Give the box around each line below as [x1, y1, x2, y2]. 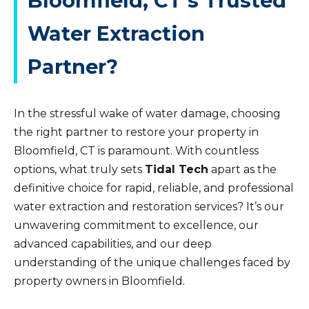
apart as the [208, 163, 277, 176]
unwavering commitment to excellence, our [14, 219, 259, 232]
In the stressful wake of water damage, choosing [14, 107, 281, 120]
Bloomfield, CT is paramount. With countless [14, 144, 259, 157]
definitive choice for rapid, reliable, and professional [14, 181, 294, 195]
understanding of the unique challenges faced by [14, 256, 290, 269]
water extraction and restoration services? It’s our [14, 200, 284, 213]
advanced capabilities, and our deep [14, 237, 212, 250]
